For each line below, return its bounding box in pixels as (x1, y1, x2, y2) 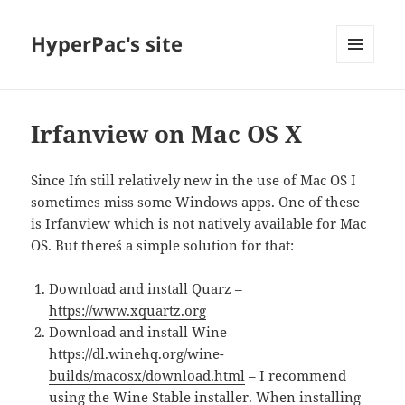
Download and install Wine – (49, 323, 239, 342)
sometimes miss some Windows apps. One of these (31, 193, 361, 212)
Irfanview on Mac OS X (31, 118, 303, 151)
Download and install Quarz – (49, 279, 243, 298)
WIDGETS (336, 93, 388, 109)
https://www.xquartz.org (49, 301, 207, 320)
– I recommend (245, 366, 347, 385)
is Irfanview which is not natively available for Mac (31, 214, 367, 233)
